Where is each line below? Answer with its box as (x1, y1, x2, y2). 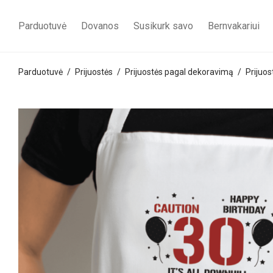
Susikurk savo (133, 20, 193, 32)
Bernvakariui (208, 20, 260, 32)
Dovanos (81, 20, 119, 32)
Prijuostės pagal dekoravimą (125, 67, 233, 77)
